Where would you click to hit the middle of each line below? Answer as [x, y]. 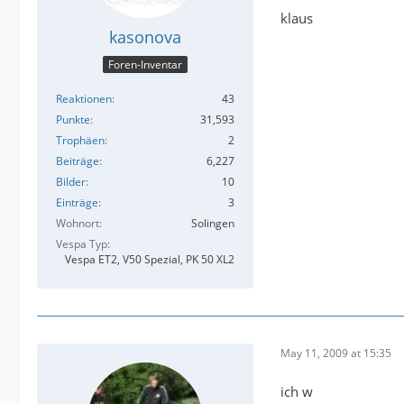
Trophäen [80, 140]
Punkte [73, 119]
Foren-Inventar [145, 64]
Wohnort [78, 223]
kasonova [145, 37]
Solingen [213, 223]
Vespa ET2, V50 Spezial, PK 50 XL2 [150, 259]
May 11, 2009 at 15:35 [336, 353]
